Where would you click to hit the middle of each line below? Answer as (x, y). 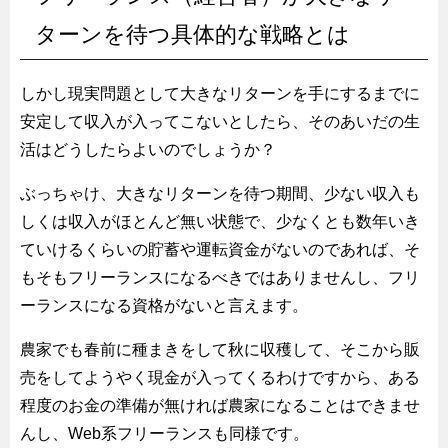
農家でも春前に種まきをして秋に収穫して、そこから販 (220, 349)
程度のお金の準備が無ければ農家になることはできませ (220, 405)
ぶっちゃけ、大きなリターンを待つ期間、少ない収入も (220, 193)
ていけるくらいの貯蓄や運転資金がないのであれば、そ (220, 249)
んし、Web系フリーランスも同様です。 (164, 433)
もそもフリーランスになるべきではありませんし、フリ (220, 277)
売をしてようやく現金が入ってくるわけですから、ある (220, 377)
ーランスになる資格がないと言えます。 (164, 305)
